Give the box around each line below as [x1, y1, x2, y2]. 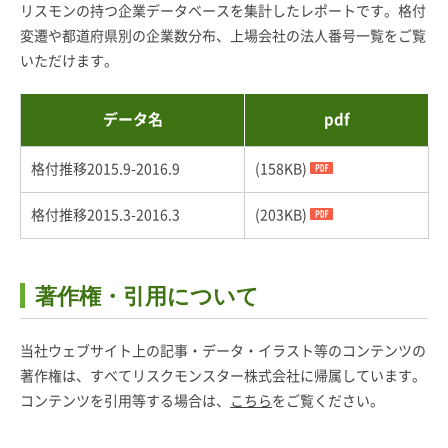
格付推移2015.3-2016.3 [31, 207, 180, 222]
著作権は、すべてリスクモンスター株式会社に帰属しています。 [20, 369, 426, 384]
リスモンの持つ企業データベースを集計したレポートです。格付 [20, 3, 426, 18]
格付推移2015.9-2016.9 [31, 161, 180, 176]
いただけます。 [20, 53, 118, 68]
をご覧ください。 [272, 394, 384, 409]
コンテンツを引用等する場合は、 [20, 394, 230, 409]
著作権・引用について [35, 280, 259, 311]
